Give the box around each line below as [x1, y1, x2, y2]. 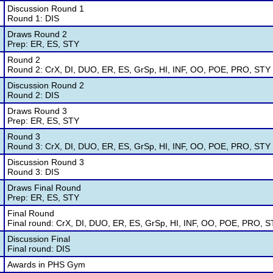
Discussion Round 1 [7, 4, 84, 13]
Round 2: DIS [7, 90, 59, 100]
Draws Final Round [7, 183, 81, 193]
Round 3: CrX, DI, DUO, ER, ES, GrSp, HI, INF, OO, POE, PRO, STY [7, 141, 271, 151]
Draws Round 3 [7, 106, 67, 116]
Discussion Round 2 [7, 80, 84, 90]
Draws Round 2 [7, 29, 67, 39]
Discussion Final [7, 234, 70, 244]
